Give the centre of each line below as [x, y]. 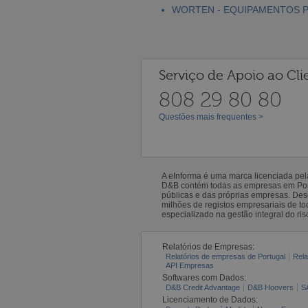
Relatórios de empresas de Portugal [225, 256]
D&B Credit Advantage [203, 287]
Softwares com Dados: [204, 277]
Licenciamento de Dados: [210, 299]
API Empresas [190, 265]
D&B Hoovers [271, 287]
